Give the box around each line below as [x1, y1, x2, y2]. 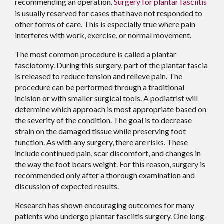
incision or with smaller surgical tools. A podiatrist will [15, 93, 198, 103]
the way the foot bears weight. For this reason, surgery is [15, 159, 205, 169]
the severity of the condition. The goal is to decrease [15, 115, 192, 125]
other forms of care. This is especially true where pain [15, 19, 195, 29]
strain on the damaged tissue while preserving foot [15, 126, 186, 136]
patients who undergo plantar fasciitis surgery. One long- [15, 211, 207, 221]
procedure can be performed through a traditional [15, 82, 184, 92]
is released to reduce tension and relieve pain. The [15, 71, 182, 81]
